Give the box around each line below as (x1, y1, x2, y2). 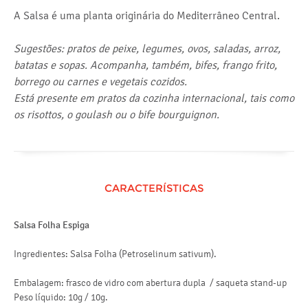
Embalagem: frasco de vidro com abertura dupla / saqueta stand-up (14, 277, 289, 289)
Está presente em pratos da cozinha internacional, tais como (14, 91, 294, 104)
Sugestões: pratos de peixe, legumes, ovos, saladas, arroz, (14, 42, 280, 55)
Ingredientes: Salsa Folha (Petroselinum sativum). (14, 248, 217, 260)
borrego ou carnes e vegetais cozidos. (14, 75, 187, 88)
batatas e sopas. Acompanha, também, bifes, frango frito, (14, 58, 277, 71)
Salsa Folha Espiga (14, 219, 89, 231)
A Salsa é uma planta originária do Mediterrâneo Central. (14, 9, 280, 22)
